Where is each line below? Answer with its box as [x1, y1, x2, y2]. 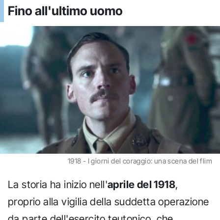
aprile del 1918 [108, 178, 175, 191]
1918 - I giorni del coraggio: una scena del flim [67, 157, 212, 165]
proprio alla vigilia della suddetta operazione [8, 195, 209, 208]
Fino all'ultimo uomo [8, 3, 123, 18]
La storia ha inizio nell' [8, 178, 108, 191]
